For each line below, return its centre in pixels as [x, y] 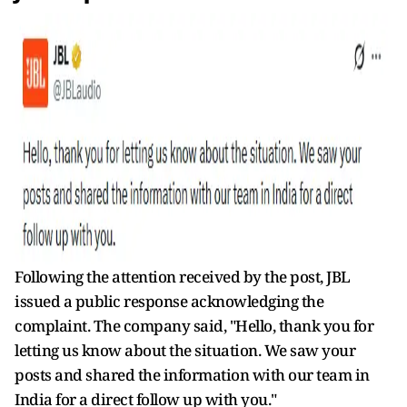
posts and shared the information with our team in [192, 374]
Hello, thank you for [304, 325]
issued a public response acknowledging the [169, 301]
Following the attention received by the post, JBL [183, 276]
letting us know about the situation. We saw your [185, 350]
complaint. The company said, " [125, 325]
